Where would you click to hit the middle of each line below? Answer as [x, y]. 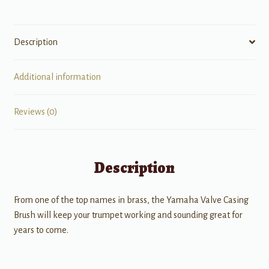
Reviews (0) [35, 111]
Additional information [57, 77]
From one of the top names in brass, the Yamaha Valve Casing [131, 200]
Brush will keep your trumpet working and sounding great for [128, 215]
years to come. [41, 230]
